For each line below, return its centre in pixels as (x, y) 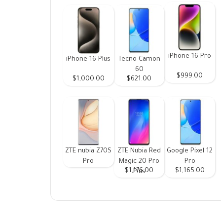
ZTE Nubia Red (139, 151)
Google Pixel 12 (190, 151)
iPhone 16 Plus (89, 59)
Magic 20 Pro (139, 161)
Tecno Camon (139, 59)
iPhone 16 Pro (190, 56)
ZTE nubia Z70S (89, 151)
